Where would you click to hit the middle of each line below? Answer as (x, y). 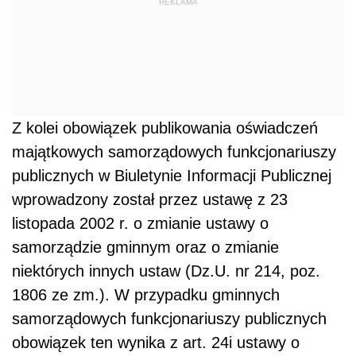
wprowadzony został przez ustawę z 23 (150, 199)
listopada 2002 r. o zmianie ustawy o (140, 223)
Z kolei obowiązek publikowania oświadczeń (165, 128)
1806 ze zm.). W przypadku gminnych (146, 294)
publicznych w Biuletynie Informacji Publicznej (172, 175)
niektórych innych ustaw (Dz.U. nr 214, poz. (166, 271)
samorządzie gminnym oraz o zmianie (145, 247)
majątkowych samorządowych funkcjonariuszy (174, 151)
